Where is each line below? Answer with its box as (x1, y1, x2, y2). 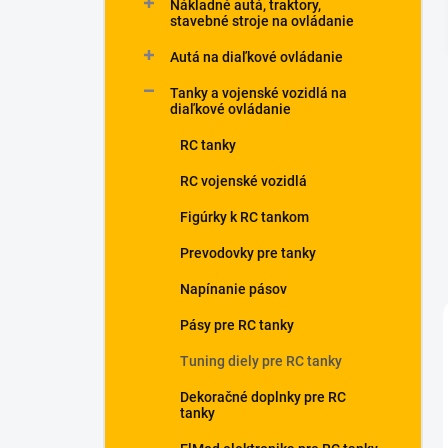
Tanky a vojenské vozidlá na (170, 85, 347, 101)
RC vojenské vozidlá (180, 173, 307, 189)
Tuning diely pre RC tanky (180, 353, 342, 369)
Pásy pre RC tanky (180, 317, 294, 333)
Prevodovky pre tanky (180, 245, 316, 261)
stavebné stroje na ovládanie (170, 13, 354, 29)
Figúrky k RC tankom (180, 209, 309, 225)
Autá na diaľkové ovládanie (170, 49, 343, 65)
